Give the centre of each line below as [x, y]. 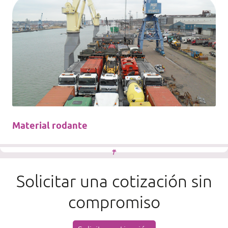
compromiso [114, 202]
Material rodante [50, 126]
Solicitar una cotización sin [114, 181]
